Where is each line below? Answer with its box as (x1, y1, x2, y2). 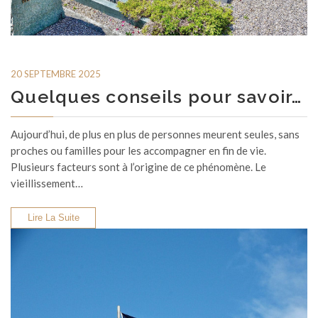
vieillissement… (11, 177, 83, 190)
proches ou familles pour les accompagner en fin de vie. (11, 144, 266, 158)
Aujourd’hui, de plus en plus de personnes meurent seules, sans (11, 128, 300, 141)
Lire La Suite (27, 212, 79, 224)
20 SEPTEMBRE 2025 (11, 68, 101, 80)
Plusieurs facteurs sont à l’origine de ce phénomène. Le (11, 160, 266, 174)
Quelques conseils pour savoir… (11, 86, 302, 108)
